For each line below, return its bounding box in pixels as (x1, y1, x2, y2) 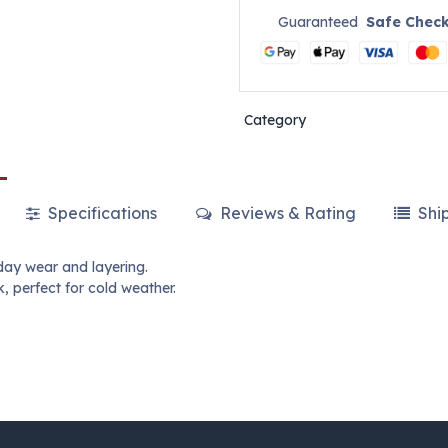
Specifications (44, 203, 158, 224)
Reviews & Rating (215, 203, 356, 224)
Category (243, 111, 306, 130)
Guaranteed (278, 13, 367, 32)
